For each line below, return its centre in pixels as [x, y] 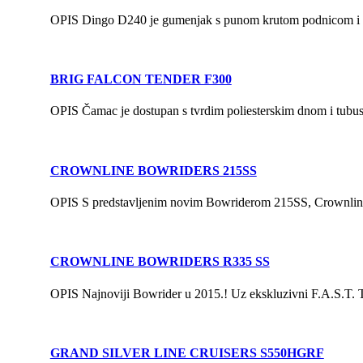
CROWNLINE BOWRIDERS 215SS [153, 170]
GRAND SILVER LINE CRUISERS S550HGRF [187, 352]
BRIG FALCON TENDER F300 [141, 79]
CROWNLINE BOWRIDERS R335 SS [160, 262]
